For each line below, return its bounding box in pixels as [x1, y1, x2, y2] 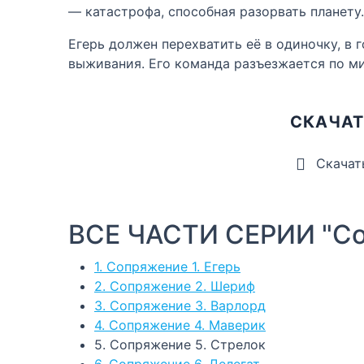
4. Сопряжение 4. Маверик [94, 316, 266, 333]
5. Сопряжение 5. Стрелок [94, 336, 266, 353]
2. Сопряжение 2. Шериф [94, 277, 255, 294]
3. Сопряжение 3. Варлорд [94, 297, 266, 314]
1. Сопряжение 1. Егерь [94, 258, 240, 275]
